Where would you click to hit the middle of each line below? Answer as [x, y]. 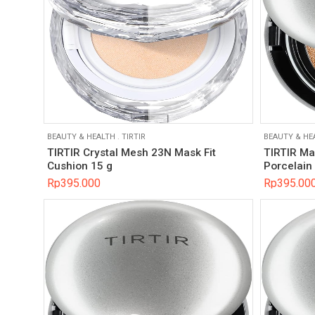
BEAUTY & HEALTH [81, 137]
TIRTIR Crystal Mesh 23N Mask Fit [131, 153]
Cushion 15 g [80, 166]
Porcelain [288, 166]
